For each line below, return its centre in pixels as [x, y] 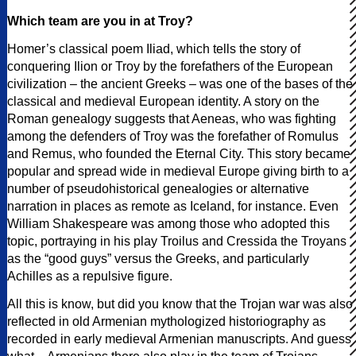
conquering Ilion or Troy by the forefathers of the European [170, 66]
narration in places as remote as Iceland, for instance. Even [173, 206]
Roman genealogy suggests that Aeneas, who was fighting [172, 118]
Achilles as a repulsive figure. [90, 276]
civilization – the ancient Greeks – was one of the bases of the [180, 83]
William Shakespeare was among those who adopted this [168, 223]
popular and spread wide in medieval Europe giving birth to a [178, 171]
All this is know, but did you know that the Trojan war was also [180, 304]
